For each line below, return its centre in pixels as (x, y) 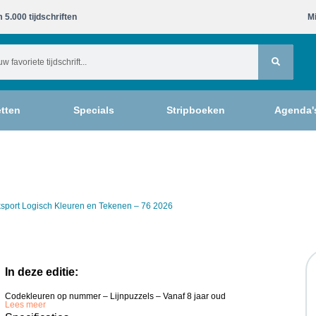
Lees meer (26, 305)
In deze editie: (42, 272)
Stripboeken (196, 110)
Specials (93, 110)
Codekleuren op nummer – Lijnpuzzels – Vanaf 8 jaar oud (116, 296)
